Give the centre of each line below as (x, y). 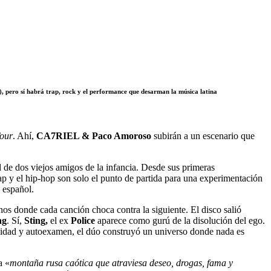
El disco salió (216, 209)
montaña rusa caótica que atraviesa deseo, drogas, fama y (121, 263)
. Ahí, (24, 135)
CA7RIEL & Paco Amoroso (94, 135)
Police (83, 220)
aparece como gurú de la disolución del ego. (180, 220)
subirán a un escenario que (203, 135)
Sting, (37, 220)
